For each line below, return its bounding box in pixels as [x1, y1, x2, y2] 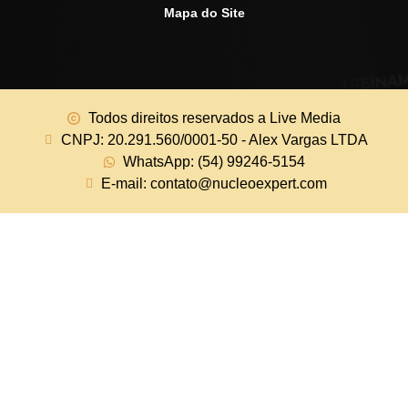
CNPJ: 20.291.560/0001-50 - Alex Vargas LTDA [60, 131, 368, 148]
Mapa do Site [163, 5, 245, 20]
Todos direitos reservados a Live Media [87, 109, 341, 126]
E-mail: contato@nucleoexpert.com [101, 175, 328, 191]
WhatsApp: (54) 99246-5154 [123, 153, 306, 169]
